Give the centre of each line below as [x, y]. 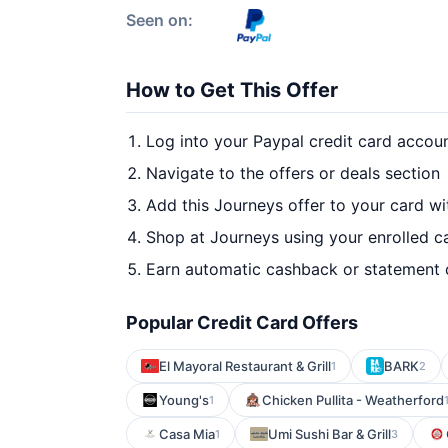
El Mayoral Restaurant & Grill [245, 366]
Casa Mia [187, 434]
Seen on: [159, 20]
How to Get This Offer [232, 90]
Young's [184, 400]
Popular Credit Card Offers [242, 322]
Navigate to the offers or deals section [293, 173]
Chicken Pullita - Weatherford [353, 400]
